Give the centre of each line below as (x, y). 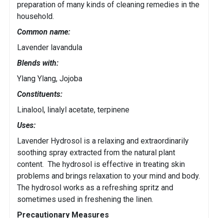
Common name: (44, 32)
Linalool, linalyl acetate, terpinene (73, 110)
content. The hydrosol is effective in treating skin (101, 164)
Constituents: (40, 94)
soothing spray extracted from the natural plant (96, 153)
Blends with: (38, 63)
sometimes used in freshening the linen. (85, 200)
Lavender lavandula (50, 48)
